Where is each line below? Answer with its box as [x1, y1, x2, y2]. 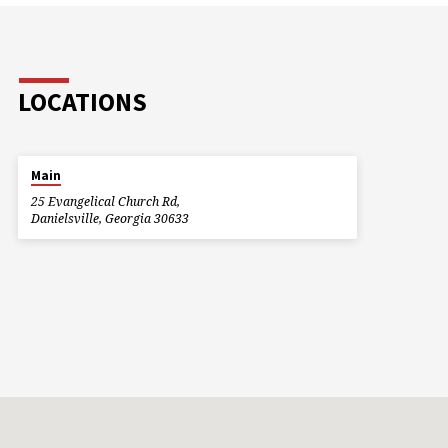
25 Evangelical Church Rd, [30, 193, 180, 211]
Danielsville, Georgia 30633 [30, 210, 189, 228]
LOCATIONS [17, 85, 147, 118]
